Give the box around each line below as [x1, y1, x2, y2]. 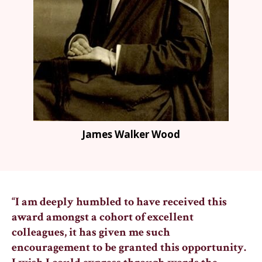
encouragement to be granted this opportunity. [12, 240, 246, 255]
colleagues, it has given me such [12, 225, 170, 240]
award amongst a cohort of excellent [12, 209, 194, 225]
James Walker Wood [82, 127, 180, 141]
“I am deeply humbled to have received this [12, 194, 227, 209]
